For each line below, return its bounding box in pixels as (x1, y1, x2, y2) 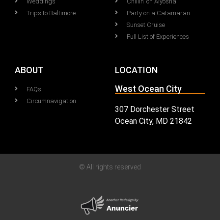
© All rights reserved (79, 163, 141, 171)
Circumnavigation (27, 97, 76, 105)
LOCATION (115, 64, 158, 75)
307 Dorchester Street (115, 104, 194, 114)
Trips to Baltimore (27, 9, 76, 17)
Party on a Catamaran (127, 9, 190, 17)
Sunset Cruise (127, 21, 165, 28)
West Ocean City (115, 83, 182, 94)
